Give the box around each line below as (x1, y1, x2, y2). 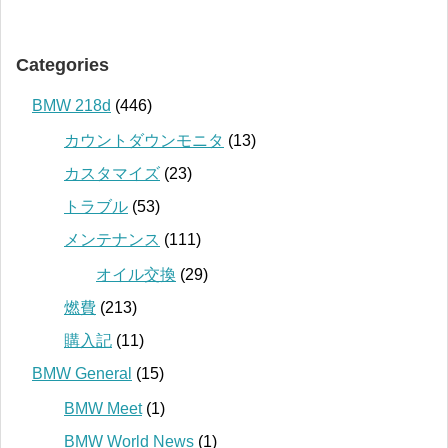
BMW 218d (32, 97, 111, 115)
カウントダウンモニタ (64, 132, 224, 150)
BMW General (32, 365, 132, 383)
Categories (16, 55, 109, 76)
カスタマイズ (64, 165, 160, 183)
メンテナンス (64, 231, 160, 249)
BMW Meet (64, 400, 142, 418)
